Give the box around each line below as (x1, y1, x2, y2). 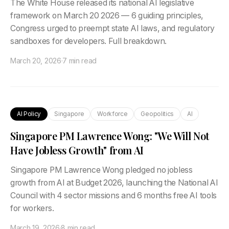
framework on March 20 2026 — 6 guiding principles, (10, 11, 204, 20)
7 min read (62, 56, 97, 65)
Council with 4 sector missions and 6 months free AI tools (10, 191, 217, 200)
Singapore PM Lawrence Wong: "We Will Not (10, 129, 210, 143)
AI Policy (17, 110, 41, 118)
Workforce (97, 110, 128, 118)
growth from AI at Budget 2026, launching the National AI (10, 178, 218, 188)
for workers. (10, 203, 54, 213)
